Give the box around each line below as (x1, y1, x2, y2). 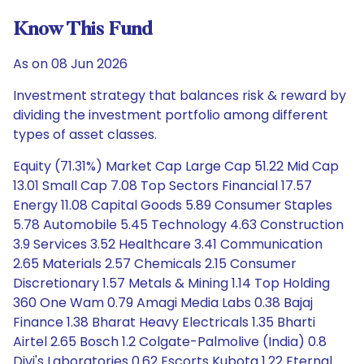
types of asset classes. (13, 125, 157, 144)
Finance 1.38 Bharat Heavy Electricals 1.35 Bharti (13, 313, 315, 331)
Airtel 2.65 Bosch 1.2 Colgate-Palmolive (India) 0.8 (13, 332, 327, 351)
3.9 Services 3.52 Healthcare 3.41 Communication (13, 235, 323, 253)
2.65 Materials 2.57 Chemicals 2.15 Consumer (13, 254, 297, 273)
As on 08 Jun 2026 (13, 54, 128, 73)
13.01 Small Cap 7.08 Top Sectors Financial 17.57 (13, 176, 312, 195)
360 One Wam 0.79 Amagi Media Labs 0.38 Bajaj (13, 293, 313, 312)
